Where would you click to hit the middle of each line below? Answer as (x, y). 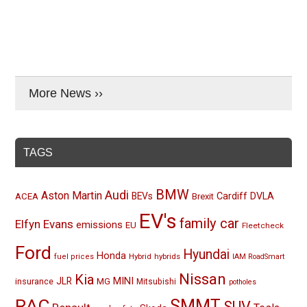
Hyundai (207, 255)
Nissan (203, 279)
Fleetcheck (263, 225)
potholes (243, 282)
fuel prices (74, 257)
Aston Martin (72, 196)
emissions (100, 225)
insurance (35, 281)
